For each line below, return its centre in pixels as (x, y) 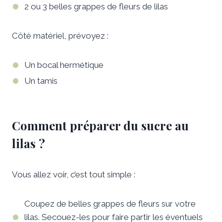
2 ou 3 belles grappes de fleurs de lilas (96, 7)
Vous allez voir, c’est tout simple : (74, 175)
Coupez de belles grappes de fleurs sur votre (110, 204)
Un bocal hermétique (64, 65)
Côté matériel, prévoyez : (60, 36)
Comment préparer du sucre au (100, 126)
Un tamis (41, 81)
